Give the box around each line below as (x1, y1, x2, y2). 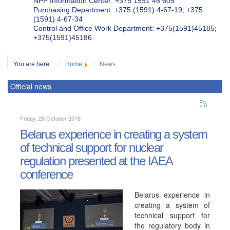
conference (20, 167, 73, 181)
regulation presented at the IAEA (20, 154, 172, 168)
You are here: (13, 61, 55, 68)
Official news (10, 81, 51, 91)
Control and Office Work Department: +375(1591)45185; (33, 24, 217, 32)
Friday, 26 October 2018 (20, 114, 81, 122)
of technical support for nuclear (20, 141, 163, 155)
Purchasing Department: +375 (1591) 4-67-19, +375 (33, 6, 203, 14)
